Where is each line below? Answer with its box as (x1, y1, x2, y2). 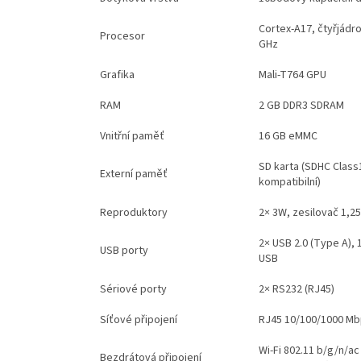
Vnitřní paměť (99, 127, 164, 144)
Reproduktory (99, 204, 168, 221)
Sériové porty (99, 280, 167, 297)
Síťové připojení (99, 311, 177, 328)
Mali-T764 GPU (258, 66, 326, 83)
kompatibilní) (258, 173, 321, 190)
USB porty (99, 242, 148, 259)
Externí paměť (99, 165, 168, 182)
